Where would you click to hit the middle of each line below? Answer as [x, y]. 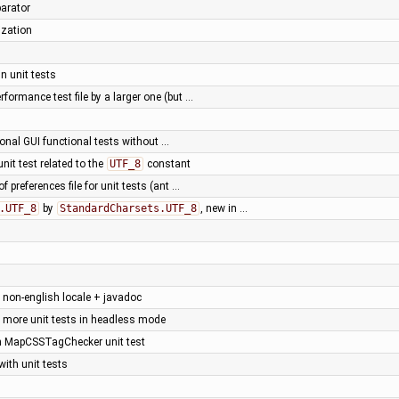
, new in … [224, 208]
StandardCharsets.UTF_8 [128, 208]
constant [167, 163]
